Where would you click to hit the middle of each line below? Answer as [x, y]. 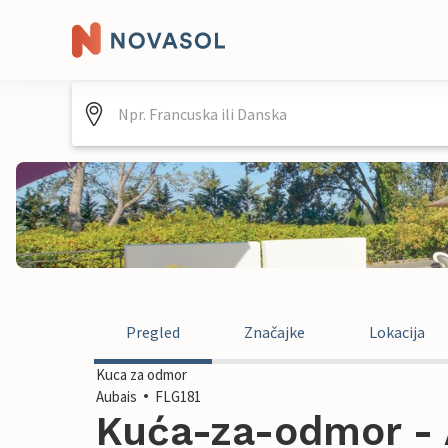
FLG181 [178, 396]
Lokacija [397, 332]
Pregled [153, 332]
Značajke [274, 332]
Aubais [116, 396]
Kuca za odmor [141, 374]
